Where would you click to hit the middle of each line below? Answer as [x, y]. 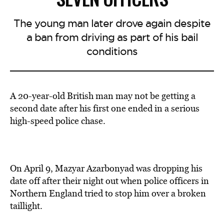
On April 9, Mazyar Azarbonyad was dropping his [106, 168]
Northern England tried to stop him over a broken [108, 193]
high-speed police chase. [58, 121]
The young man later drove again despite [112, 23]
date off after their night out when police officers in [109, 181]
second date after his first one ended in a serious [105, 108]
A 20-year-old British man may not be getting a [103, 96]
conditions [112, 51]
